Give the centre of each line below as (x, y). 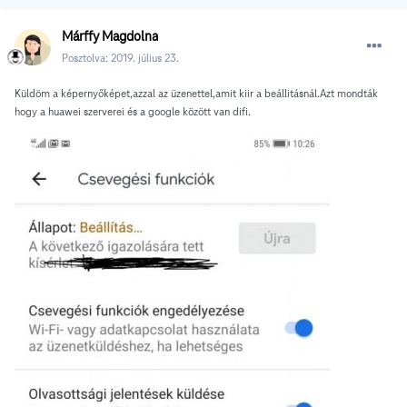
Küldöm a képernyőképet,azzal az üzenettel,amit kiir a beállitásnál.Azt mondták (196, 94)
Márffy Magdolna (110, 37)
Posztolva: (86, 58)
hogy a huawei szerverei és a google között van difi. (133, 112)
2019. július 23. (145, 58)
